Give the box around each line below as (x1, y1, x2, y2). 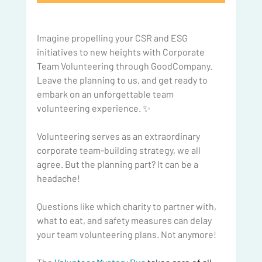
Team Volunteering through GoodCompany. (36, 60, 214, 71)
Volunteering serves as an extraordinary (36, 130, 202, 142)
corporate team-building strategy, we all (36, 144, 202, 156)
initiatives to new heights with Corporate (36, 46, 206, 57)
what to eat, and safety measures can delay (36, 214, 213, 226)
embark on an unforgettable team (36, 88, 175, 99)
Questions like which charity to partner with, (36, 200, 218, 212)
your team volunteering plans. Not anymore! (36, 228, 216, 240)
